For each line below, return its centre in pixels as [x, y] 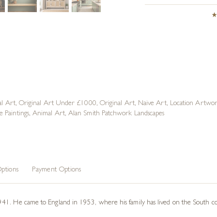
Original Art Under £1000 [57, 104]
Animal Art [49, 114]
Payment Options [57, 170]
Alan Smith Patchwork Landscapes [116, 114]
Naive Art [152, 104]
